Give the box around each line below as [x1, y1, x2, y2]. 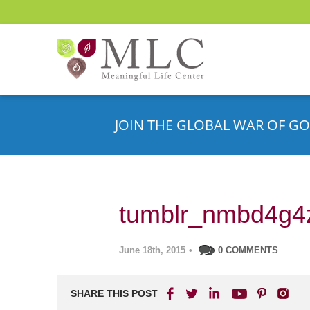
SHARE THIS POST [71, 288, 158, 299]
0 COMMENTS [218, 245, 278, 255]
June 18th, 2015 [119, 245, 185, 255]
